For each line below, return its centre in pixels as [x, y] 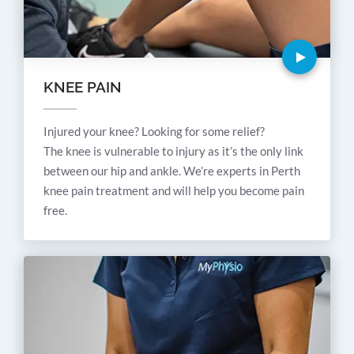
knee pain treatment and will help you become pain [174, 191]
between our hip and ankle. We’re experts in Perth [172, 171]
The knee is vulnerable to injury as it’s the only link [173, 151]
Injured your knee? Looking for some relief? [154, 132]
